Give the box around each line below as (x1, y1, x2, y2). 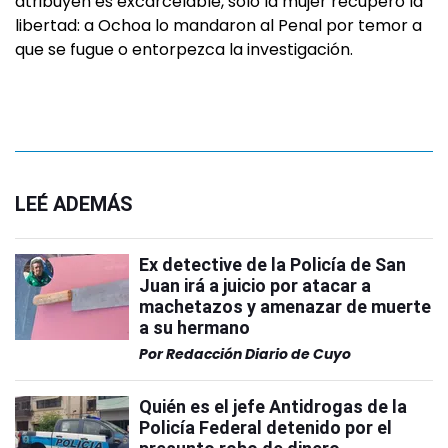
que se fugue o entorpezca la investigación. (15, 38, 353, 61)
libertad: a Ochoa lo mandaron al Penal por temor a (15, 14, 422, 37)
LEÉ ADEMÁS (15, 192, 133, 216)
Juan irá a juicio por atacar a (139, 275, 371, 296)
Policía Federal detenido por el (139, 417, 392, 438)
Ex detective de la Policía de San (139, 254, 406, 275)
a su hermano (139, 317, 250, 338)
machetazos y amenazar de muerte (139, 296, 431, 317)
